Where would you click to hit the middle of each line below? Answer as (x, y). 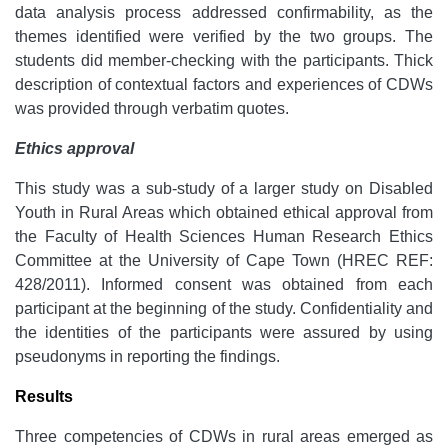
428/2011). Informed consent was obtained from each (224, 284)
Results (44, 396)
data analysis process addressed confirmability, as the (224, 12)
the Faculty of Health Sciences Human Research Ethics (224, 236)
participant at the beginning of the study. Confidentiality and (224, 308)
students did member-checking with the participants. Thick (224, 60)
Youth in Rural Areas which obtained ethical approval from (224, 212)
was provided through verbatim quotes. (152, 108)
